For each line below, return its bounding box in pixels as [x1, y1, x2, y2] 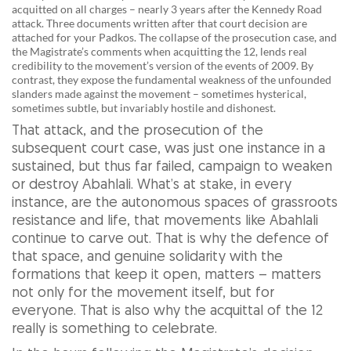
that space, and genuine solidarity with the [12, 249, 283, 265]
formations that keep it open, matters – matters [12, 267, 321, 283]
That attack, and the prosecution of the [12, 123, 263, 139]
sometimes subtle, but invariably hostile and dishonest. [12, 100, 276, 114]
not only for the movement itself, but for [12, 285, 274, 301]
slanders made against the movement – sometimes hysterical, [12, 86, 306, 100]
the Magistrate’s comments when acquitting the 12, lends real [12, 44, 307, 58]
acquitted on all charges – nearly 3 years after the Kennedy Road [12, 2, 322, 16]
